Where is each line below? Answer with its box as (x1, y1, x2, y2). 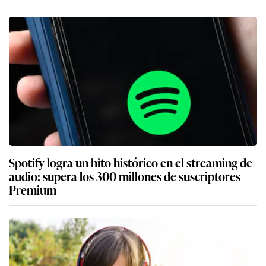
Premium (9, 180, 56, 198)
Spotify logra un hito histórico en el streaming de (9, 153, 252, 171)
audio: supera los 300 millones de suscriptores (9, 166, 240, 185)
